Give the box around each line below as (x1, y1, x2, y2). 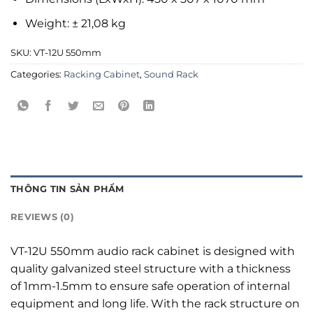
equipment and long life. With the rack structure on (10, 297, 300, 311)
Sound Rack (144, 69, 198, 80)
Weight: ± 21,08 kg (24, 16, 126, 30)
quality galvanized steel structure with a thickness (10, 262, 291, 276)
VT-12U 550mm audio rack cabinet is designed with (10, 245, 295, 259)
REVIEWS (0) (10, 212, 74, 223)
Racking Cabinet (64, 69, 140, 80)
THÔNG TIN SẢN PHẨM (10, 184, 124, 195)
